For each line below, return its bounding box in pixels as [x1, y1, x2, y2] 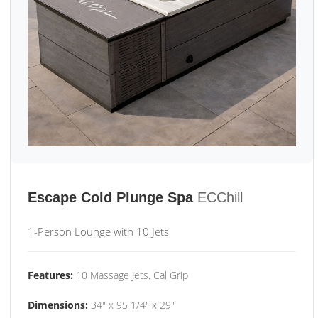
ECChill [197, 190, 243, 205]
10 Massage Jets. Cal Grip [73, 268, 188, 282]
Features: [28, 268, 73, 282]
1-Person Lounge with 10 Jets [28, 224, 169, 238]
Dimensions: [28, 298, 88, 312]
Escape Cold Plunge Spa [28, 190, 193, 205]
